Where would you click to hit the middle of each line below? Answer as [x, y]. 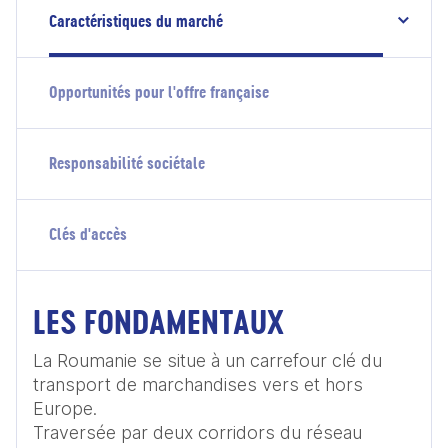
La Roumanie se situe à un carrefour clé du [207, 360]
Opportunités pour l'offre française [159, 92]
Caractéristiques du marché [136, 21]
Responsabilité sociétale [127, 163]
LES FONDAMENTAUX [158, 322]
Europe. [65, 408]
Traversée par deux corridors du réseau [197, 432]
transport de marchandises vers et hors [198, 384]
